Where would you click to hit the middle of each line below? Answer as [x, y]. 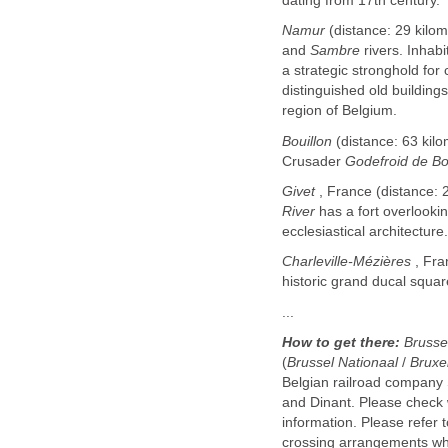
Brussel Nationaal [342, 363]
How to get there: [343, 343]
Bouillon [307, 141]
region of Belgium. [339, 111]
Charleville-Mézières [346, 262]
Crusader [313, 161]
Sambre [335, 51]
